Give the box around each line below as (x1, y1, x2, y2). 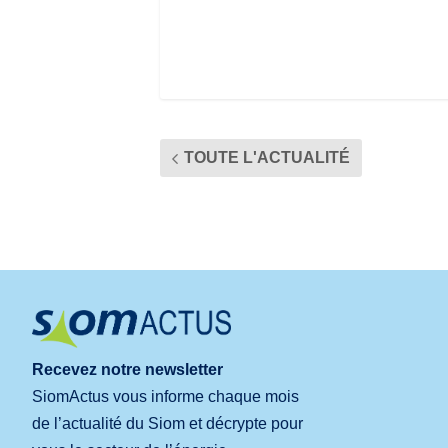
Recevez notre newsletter (32, 360, 223, 378)
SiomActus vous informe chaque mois (32, 387, 299, 405)
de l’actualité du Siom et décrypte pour (32, 414, 303, 432)
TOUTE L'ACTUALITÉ (184, 149, 350, 166)
